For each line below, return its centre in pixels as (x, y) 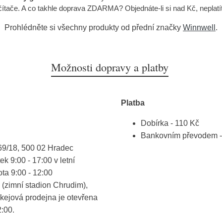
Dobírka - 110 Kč (170, 123)
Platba (133, 103)
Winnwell (199, 27)
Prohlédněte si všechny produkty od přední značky (94, 27)
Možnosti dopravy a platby (110, 67)
